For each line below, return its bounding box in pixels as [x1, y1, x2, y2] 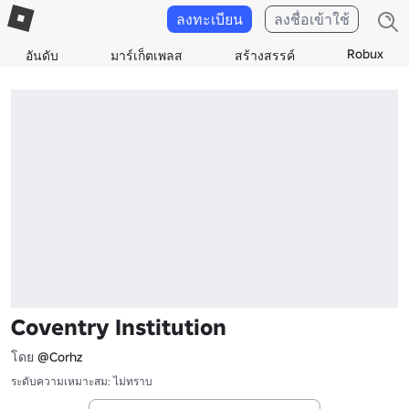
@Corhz [37, 348, 82, 365]
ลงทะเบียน [176, 10, 243, 28]
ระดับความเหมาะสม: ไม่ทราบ [11, 373, 152, 388]
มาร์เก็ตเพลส [110, 47, 184, 64]
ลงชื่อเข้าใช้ [274, 10, 350, 28]
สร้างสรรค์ [234, 47, 295, 64]
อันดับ [26, 47, 59, 64]
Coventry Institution [11, 312, 226, 341]
